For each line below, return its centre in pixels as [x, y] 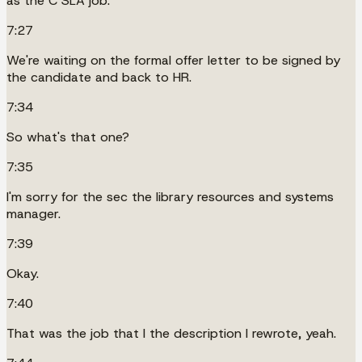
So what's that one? [68, 137]
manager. [34, 213]
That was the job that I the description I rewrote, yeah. [171, 333]
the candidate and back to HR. [99, 77]
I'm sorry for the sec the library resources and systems [170, 196]
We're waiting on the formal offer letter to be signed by [173, 60]
